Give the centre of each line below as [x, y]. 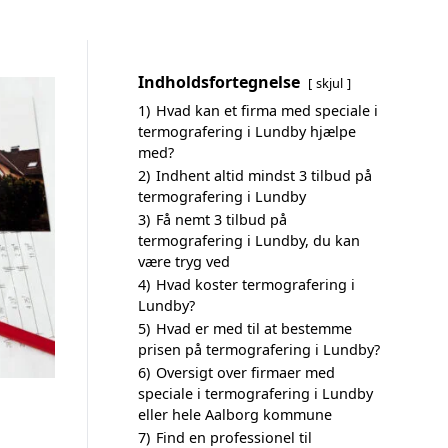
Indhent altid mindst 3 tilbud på [264, 175]
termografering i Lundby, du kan [249, 240]
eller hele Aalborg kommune [235, 414]
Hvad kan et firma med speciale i [267, 110]
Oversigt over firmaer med [245, 372]
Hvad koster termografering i [255, 284]
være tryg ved [184, 261]
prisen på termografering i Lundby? [259, 349]
